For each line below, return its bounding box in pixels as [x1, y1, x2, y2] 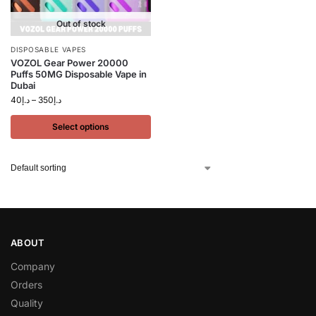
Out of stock [56, 18, 106, 29]
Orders [11, 278, 42, 291]
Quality [11, 296, 43, 309]
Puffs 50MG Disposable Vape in [11, 68, 147, 80]
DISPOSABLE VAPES [11, 45, 87, 54]
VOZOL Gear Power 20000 [11, 57, 128, 68]
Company [11, 260, 55, 272]
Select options [52, 121, 109, 132]
